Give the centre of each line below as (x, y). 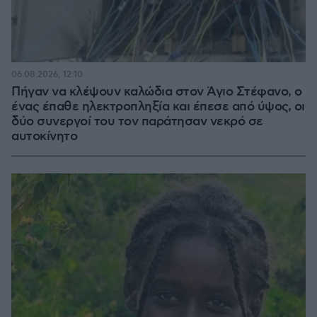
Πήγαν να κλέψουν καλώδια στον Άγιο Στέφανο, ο (157, 92)
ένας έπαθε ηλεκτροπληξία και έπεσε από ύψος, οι (158, 107)
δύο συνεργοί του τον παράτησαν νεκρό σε (137, 122)
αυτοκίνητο (44, 137)
